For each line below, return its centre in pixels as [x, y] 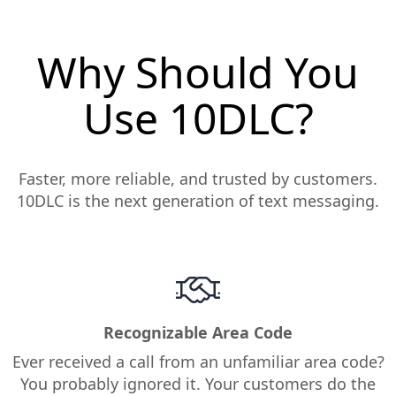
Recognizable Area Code [198, 333]
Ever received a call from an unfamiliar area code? [198, 362]
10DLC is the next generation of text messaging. [198, 201]
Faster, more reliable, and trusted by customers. [198, 179]
